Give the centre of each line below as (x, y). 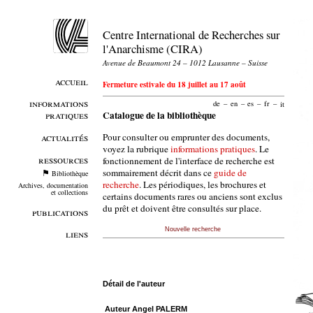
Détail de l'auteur (133, 283)
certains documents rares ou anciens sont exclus (192, 196)
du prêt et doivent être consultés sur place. (182, 208)
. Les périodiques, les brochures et (202, 184)
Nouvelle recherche (193, 230)
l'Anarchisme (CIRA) (152, 48)
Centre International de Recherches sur (191, 34)
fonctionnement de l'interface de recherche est (188, 160)
